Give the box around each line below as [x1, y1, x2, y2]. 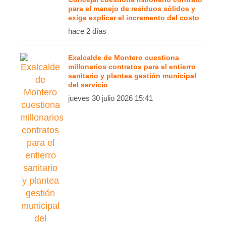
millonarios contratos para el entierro [68, 62, 196, 71]
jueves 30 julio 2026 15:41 [68, 93, 153, 102]
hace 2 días [68, 26, 106, 35]
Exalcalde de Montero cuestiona [68, 53, 179, 62]
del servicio [68, 80, 108, 89]
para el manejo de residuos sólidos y [68, 4, 195, 13]
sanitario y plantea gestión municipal [68, 71, 196, 80]
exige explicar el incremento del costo [68, 13, 199, 22]
